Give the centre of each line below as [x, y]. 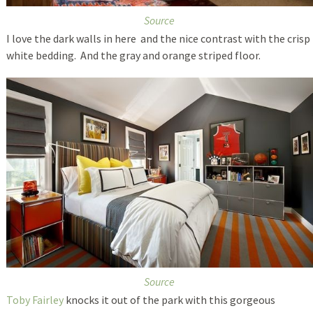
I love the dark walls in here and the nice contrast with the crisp [158, 39]
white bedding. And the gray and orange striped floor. [133, 56]
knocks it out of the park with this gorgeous [169, 300]
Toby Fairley [35, 300]
